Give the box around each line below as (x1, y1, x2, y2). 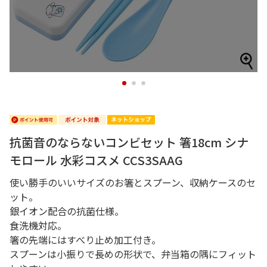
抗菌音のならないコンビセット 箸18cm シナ (10, 133, 249, 151)
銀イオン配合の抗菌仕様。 (10, 204, 124, 218)
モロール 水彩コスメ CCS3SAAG (10, 151, 183, 169)
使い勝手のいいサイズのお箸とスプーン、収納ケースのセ (10, 175, 256, 190)
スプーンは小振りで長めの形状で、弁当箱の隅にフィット (10, 247, 256, 261)
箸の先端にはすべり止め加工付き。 (10, 232, 161, 247)
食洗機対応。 (10, 218, 67, 232)
